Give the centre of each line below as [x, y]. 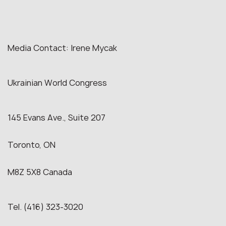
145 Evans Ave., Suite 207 [56, 118]
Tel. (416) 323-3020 [45, 207]
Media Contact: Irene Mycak [62, 48]
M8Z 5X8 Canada [40, 172]
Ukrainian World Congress [57, 83]
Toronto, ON [33, 145]
